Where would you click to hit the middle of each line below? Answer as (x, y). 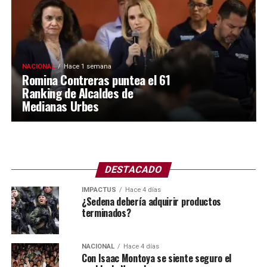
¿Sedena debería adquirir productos (151, 202)
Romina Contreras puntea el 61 (96, 80)
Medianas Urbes (60, 106)
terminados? (106, 213)
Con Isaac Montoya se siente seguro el (156, 258)
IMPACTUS (99, 190)
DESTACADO (133, 170)
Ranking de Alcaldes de (78, 93)
